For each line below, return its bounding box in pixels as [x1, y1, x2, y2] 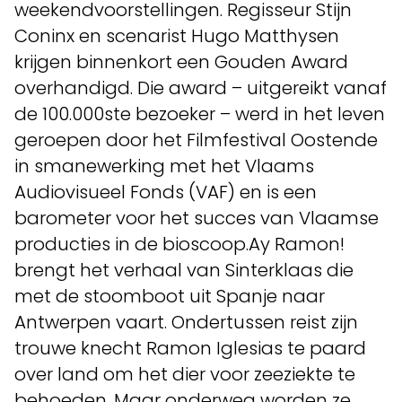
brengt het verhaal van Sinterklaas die [14, 258, 354, 283]
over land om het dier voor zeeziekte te [14, 362, 355, 387]
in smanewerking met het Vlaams [14, 153, 314, 179]
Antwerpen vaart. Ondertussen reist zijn [14, 310, 358, 335]
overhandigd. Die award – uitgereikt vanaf [14, 75, 387, 100]
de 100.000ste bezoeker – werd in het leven [14, 101, 385, 127]
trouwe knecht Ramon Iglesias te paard [14, 336, 366, 361]
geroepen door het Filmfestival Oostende [14, 127, 378, 153]
